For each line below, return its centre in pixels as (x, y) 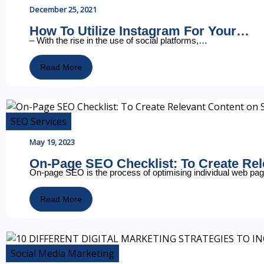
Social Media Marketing (62, 254)
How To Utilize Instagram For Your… (139, 31)
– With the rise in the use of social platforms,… (118, 40)
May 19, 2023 (52, 142)
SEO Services (39, 121)
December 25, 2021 (63, 10)
